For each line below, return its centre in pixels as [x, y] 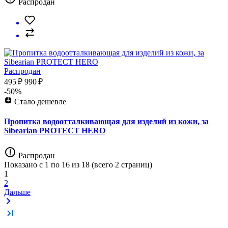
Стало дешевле [40, 101]
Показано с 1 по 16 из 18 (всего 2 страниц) [78, 165]
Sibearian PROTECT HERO [55, 130]
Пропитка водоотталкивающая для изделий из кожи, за [106, 121]
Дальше [17, 192]
